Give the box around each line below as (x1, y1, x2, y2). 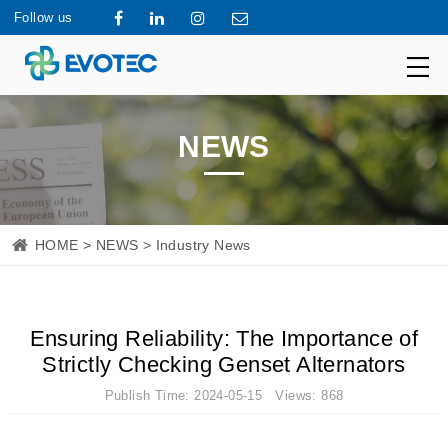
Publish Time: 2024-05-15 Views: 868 (104, 388, 344, 403)
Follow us (13, 10, 73, 25)
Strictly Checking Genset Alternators (42, 352, 406, 377)
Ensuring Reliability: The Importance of (29, 326, 419, 351)
